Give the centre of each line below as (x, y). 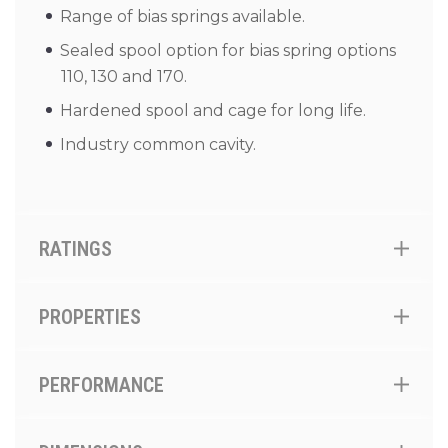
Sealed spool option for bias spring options (228, 50)
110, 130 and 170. (124, 76)
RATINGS (75, 249)
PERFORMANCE (101, 385)
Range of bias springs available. (182, 16)
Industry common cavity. (158, 144)
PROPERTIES (90, 317)
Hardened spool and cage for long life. (213, 110)
